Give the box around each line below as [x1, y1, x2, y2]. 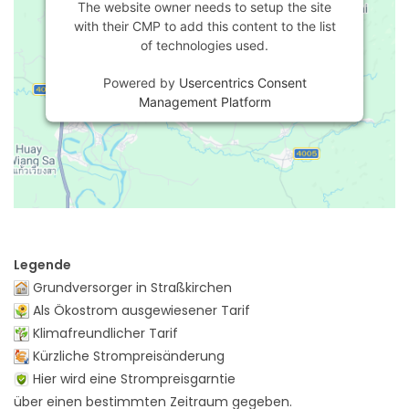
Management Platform [138, 93, 271, 110]
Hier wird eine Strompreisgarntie [29, 369, 236, 388]
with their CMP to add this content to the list [73, 17, 336, 34]
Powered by [102, 74, 179, 90]
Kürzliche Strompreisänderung [29, 346, 225, 365]
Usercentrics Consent [178, 74, 307, 90]
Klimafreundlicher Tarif [29, 323, 178, 342]
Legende [14, 255, 71, 274]
